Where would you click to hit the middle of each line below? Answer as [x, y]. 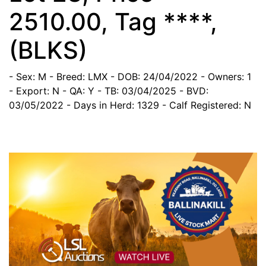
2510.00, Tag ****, [113, 21]
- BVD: [194, 91]
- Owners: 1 [226, 76]
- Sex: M [28, 76]
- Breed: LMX [78, 76]
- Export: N [34, 91]
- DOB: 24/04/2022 [154, 76]
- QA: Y [78, 91]
